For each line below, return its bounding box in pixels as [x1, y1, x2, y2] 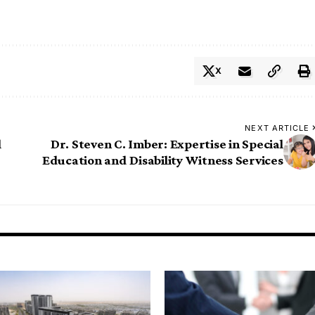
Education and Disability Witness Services [41, 153, 283, 168]
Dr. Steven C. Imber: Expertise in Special [50, 136, 283, 152]
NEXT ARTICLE [245, 123, 310, 134]
